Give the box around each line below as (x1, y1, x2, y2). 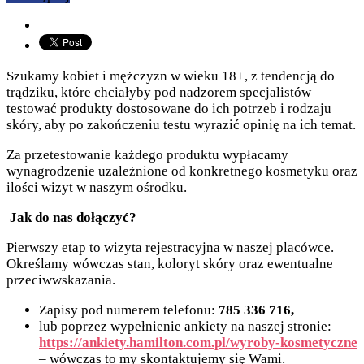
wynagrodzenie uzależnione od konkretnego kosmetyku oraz (6, 163, 357, 180)
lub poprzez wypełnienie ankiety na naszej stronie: (39, 318, 331, 335)
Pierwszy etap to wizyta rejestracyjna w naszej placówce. (6, 240, 334, 256)
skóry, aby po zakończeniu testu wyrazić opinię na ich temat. (6, 117, 356, 133)
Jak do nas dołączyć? (10, 210, 136, 226)
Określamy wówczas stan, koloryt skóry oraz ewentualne (6, 256, 333, 272)
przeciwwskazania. (6, 272, 115, 288)
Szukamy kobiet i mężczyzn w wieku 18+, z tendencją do (6, 68, 335, 84)
